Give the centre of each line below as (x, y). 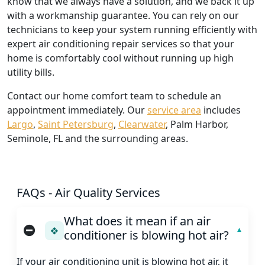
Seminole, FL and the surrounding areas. (98, 139)
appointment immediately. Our (77, 110)
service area (174, 110)
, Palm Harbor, (197, 125)
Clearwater (142, 125)
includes (221, 110)
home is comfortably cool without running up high (120, 58)
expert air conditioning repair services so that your (121, 44)
